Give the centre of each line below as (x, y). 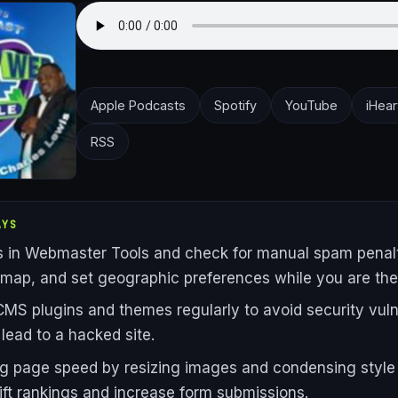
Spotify (235, 106)
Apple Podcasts (138, 106)
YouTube (311, 106)
